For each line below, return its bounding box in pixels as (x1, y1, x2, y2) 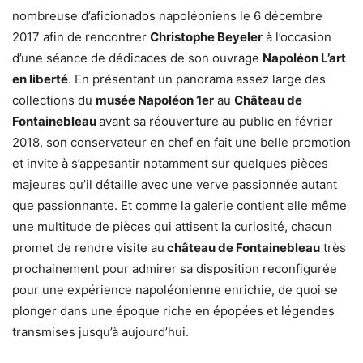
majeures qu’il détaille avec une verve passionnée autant (12, 177, 337, 192)
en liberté (12, 71, 68, 87)
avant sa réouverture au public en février (99, 113, 333, 129)
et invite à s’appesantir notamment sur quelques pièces (12, 156, 328, 171)
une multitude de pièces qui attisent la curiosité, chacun (12, 219, 332, 234)
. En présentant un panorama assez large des (68, 71, 326, 87)
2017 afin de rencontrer (12, 29, 150, 45)
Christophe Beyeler (150, 29, 263, 45)
